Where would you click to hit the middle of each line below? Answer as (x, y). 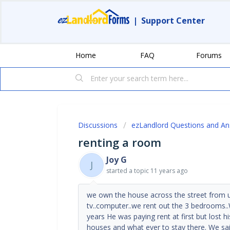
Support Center (173, 21)
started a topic (128, 170)
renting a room (120, 142)
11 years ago (169, 170)
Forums (209, 55)
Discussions (98, 125)
